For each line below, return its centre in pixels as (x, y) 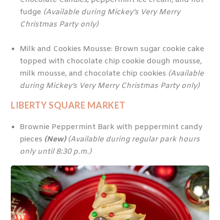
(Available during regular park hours (134, 139)
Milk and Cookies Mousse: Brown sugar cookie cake (112, 49)
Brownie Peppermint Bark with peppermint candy (111, 127)
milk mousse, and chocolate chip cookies (94, 74)
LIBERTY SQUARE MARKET (68, 105)
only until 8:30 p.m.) (55, 151)
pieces (32, 139)
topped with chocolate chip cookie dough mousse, (110, 62)
